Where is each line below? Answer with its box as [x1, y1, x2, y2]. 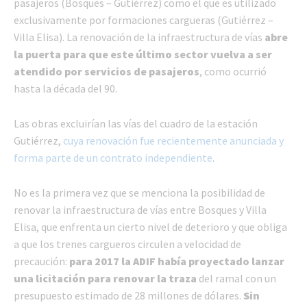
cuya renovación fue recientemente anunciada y [63, 133, 284, 147]
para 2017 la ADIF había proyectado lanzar [69, 254, 284, 268]
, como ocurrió [199, 64, 267, 78]
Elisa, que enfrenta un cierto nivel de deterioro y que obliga [14, 219, 287, 234]
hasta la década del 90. [14, 81, 117, 95]
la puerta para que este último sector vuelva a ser [14, 47, 272, 61]
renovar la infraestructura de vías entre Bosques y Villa [14, 202, 267, 217]
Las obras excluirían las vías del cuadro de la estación [14, 116, 258, 130]
